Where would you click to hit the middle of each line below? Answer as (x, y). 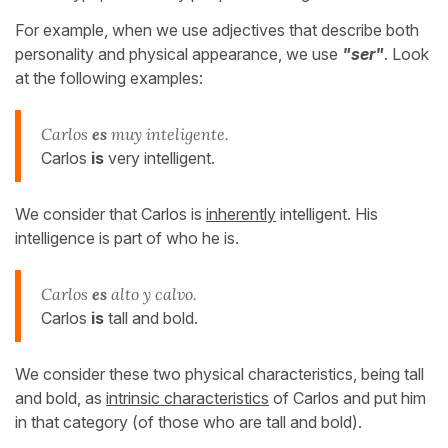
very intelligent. (159, 157)
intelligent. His (327, 213)
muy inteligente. (168, 133)
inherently (241, 213)
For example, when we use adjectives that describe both (217, 29)
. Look (406, 53)
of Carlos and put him (347, 397)
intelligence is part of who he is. (127, 237)
